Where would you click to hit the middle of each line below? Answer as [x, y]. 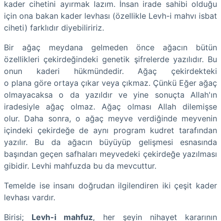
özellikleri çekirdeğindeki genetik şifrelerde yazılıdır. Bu [110, 59]
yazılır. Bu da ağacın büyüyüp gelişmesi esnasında [110, 142]
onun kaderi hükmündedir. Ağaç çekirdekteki [110, 71]
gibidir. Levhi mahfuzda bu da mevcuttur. [80, 166]
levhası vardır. [30, 197]
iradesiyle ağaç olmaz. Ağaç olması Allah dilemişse [110, 106]
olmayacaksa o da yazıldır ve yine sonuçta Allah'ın [110, 94]
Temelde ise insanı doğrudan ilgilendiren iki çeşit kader [110, 185]
